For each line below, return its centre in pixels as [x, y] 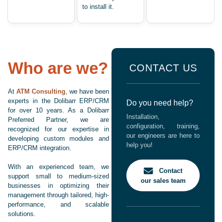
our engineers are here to [163, 136]
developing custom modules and [58, 139]
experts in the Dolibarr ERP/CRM [58, 101]
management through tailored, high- [58, 195]
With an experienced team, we [58, 167]
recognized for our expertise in [58, 129]
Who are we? [58, 68]
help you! [139, 145]
